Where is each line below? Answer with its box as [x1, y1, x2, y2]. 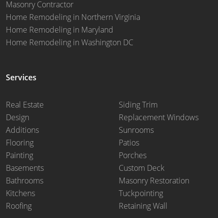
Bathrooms [6, 175, 43, 186]
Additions [6, 124, 39, 135]
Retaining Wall [119, 200, 167, 211]
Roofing [6, 200, 32, 211]
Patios [119, 137, 139, 148]
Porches [119, 149, 146, 161]
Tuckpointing [119, 187, 163, 199]
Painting [6, 149, 33, 161]
